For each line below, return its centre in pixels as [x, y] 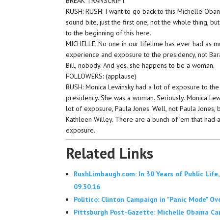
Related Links [110, 153]
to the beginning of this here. [109, 33]
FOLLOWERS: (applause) [101, 76]
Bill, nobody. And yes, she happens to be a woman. [140, 65]
